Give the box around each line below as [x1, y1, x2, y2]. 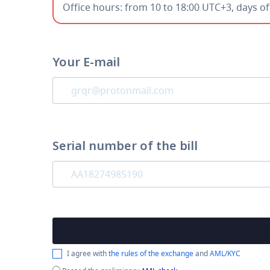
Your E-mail [52, 54, 120, 70]
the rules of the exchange [108, 248, 193, 259]
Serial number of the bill [52, 137, 198, 154]
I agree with [67, 248, 108, 259]
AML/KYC [210, 248, 240, 259]
